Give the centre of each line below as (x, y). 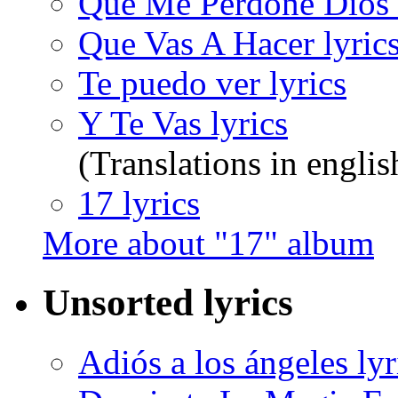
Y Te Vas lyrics (183, 123)
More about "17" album (208, 243)
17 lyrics (139, 203)
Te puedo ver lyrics (212, 84)
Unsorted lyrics (168, 303)
